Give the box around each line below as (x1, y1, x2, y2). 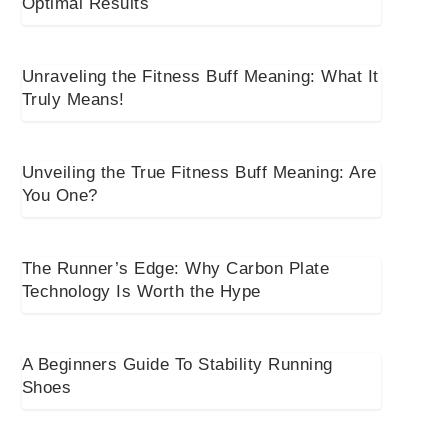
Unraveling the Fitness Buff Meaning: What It (21, 67, 379, 87)
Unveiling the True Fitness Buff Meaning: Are (21, 163, 377, 183)
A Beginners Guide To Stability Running (21, 355, 333, 375)
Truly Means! (21, 90, 125, 110)
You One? (21, 186, 98, 206)
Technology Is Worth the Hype (21, 282, 261, 302)
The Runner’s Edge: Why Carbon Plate (21, 259, 330, 279)
